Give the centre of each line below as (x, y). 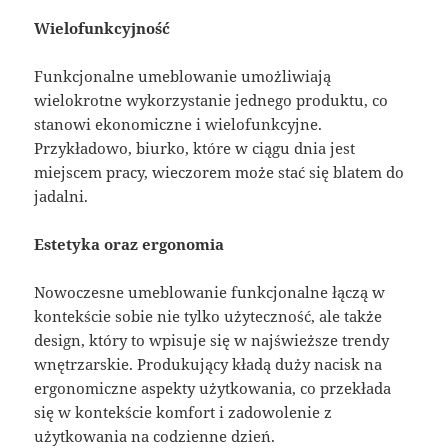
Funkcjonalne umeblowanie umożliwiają (183, 75)
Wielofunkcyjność (102, 27)
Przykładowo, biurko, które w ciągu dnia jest (195, 147)
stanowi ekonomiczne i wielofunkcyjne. (178, 123)
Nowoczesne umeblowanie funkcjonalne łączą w (210, 291)
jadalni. (61, 195)
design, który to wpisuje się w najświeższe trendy (212, 339)
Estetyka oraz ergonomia (129, 243)
